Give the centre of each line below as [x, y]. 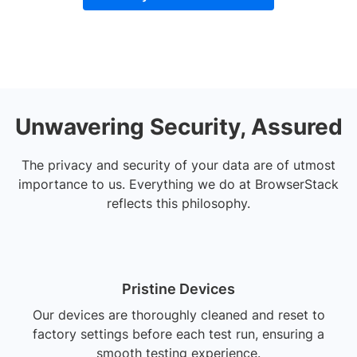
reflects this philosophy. [178, 204]
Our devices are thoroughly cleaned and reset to [178, 315]
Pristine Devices [178, 289]
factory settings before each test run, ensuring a [178, 334]
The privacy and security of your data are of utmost [178, 165]
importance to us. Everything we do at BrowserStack [178, 184]
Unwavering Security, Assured [178, 127]
